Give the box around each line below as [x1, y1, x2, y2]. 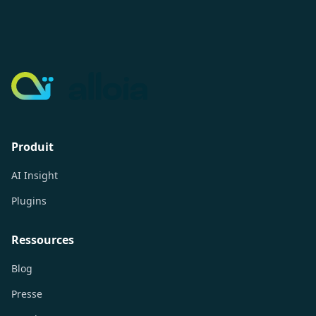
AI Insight [11, 168, 58, 182]
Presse [11, 286, 42, 300]
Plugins [11, 193, 47, 207]
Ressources [11, 231, 74, 248]
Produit [11, 138, 54, 154]
